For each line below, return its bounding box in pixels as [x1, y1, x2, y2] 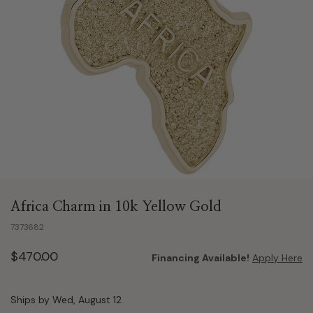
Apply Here [252, 251, 303, 264]
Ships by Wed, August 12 [10, 293, 122, 306]
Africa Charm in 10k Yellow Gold [10, 199, 221, 214]
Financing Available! [152, 251, 249, 264]
